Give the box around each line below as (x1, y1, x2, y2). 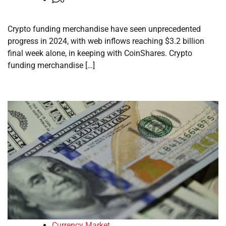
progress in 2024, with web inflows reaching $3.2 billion (8, 36, 204, 46)
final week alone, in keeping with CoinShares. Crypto (8, 48, 192, 58)
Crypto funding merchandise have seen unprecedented (8, 24, 201, 34)
